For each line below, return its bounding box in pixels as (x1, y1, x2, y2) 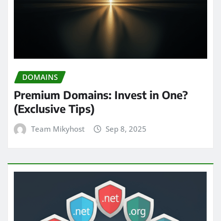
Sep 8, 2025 (106, 124, 147, 134)
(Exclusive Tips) (14, 102, 95, 116)
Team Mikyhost (31, 124, 85, 134)
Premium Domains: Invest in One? (14, 88, 188, 102)
